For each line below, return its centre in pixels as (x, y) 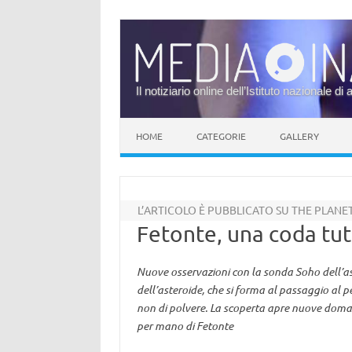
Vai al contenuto (161, 123)
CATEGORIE (221, 136)
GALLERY (299, 136)
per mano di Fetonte (185, 326)
